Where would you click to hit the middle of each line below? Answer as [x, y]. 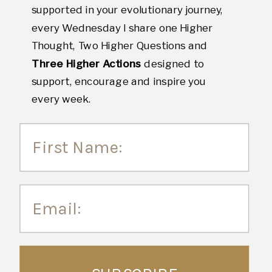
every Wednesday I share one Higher [122, 27]
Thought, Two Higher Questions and [119, 45]
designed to [172, 63]
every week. [61, 99]
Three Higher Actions [86, 63]
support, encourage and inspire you [118, 81]
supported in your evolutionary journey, [127, 10]
